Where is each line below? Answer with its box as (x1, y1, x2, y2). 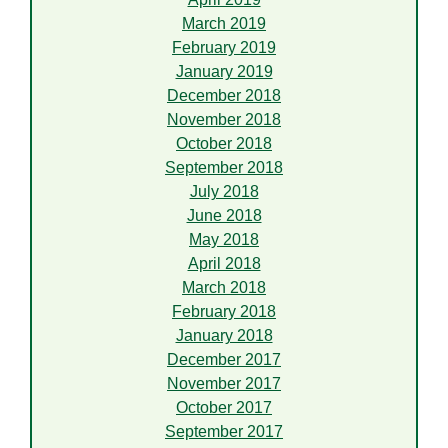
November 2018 (167, 111, 281, 129)
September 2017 (165, 423, 283, 441)
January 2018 (175, 327, 273, 345)
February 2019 (172, 39, 276, 57)
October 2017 (176, 399, 272, 417)
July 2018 (189, 183, 259, 201)
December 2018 (167, 87, 281, 105)
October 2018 (176, 135, 272, 153)
